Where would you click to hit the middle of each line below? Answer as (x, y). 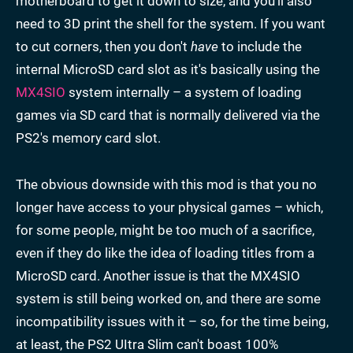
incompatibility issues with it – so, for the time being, (172, 321)
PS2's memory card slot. (88, 138)
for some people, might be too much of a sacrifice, (165, 230)
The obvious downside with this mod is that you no (166, 184)
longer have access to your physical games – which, (169, 207)
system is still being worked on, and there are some (168, 299)
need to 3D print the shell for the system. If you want (171, 24)
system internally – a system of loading (184, 92)
